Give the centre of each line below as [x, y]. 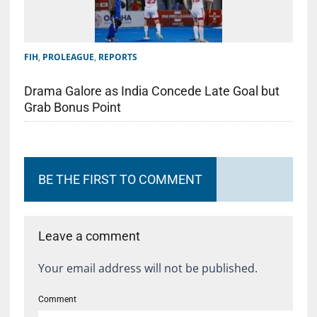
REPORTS [117, 57]
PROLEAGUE [68, 57]
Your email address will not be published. [148, 269]
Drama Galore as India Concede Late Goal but [151, 91]
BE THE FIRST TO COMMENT [120, 180]
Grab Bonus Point [72, 108]
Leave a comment [89, 236]
